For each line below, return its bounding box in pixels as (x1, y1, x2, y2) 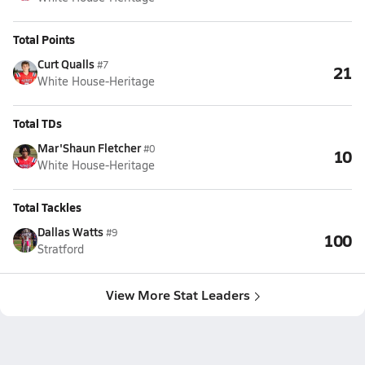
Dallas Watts (37, 223, 103, 240)
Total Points (13, 31, 75, 47)
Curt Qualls (37, 55, 95, 72)
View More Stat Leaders (105, 285, 250, 304)
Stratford (37, 241, 84, 257)
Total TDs (13, 115, 62, 131)
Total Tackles (13, 199, 81, 215)
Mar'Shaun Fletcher (37, 139, 141, 156)
